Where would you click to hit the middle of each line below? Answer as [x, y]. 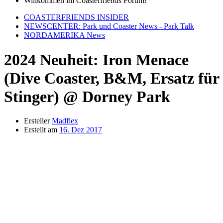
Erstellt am [41, 130]
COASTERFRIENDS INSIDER [76, 17]
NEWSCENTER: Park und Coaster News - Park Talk [109, 26]
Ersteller [37, 121]
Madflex [65, 121]
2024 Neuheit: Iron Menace [96, 59]
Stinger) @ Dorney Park [87, 96]
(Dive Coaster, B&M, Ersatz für [111, 78]
